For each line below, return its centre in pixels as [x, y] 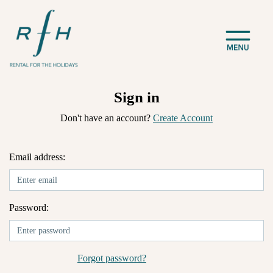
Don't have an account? [107, 118]
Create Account [183, 118]
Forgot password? [112, 258]
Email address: [37, 157]
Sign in [136, 97]
